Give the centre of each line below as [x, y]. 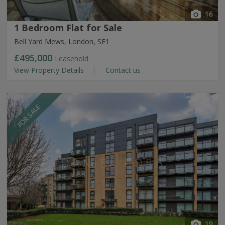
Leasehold [72, 59]
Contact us [122, 70]
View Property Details [50, 70]
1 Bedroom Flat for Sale [68, 28]
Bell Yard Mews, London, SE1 [62, 41]
